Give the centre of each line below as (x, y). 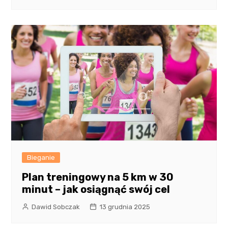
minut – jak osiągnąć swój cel (96, 189)
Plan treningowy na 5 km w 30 (98, 177)
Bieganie (41, 157)
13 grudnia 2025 (125, 207)
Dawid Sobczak (56, 207)
